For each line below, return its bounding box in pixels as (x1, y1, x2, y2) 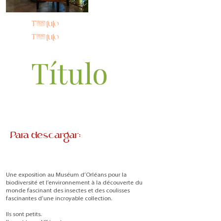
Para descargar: (10, 129, 80, 142)
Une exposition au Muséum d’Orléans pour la (6, 172, 127, 178)
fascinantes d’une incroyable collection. (6, 196, 112, 202)
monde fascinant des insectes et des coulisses (6, 188, 130, 194)
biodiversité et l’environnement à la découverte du (6, 180, 143, 186)
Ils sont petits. (6, 212, 41, 218)
